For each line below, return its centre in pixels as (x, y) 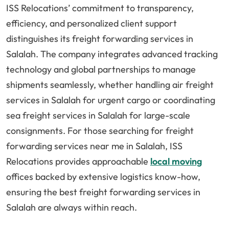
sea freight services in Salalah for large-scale (98, 116)
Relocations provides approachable (78, 162)
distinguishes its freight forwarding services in (100, 39)
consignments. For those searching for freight (100, 131)
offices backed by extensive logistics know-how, (103, 177)
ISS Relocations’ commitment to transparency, (100, 8)
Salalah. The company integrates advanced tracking (112, 54)
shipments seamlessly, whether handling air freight (110, 85)
